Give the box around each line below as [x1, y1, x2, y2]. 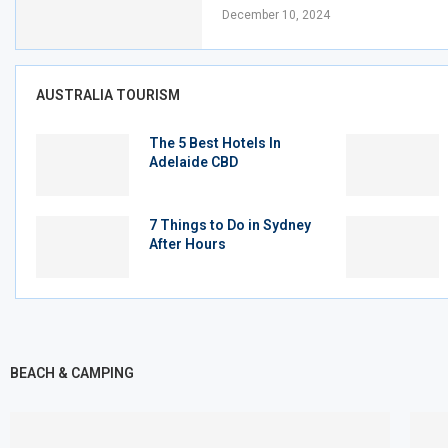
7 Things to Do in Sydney [148, 217, 311, 234]
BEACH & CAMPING [10, 364, 134, 381]
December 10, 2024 [222, 7, 330, 22]
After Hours [148, 236, 226, 253]
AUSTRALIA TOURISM [36, 87, 180, 104]
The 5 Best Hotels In [148, 135, 281, 152]
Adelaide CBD [148, 154, 238, 171]
